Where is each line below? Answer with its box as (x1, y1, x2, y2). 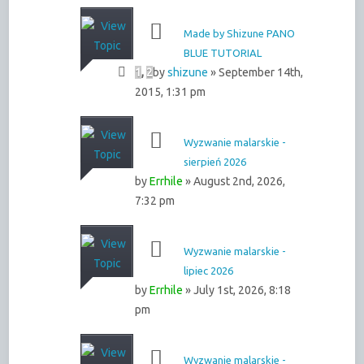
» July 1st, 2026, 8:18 (183, 283, 292, 297)
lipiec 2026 (184, 264, 234, 276)
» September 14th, (208, 65, 304, 79)
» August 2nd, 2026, (183, 174, 286, 188)
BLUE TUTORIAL (184, 46, 262, 58)
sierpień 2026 (184, 155, 247, 167)
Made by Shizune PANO (184, 27, 296, 39)
